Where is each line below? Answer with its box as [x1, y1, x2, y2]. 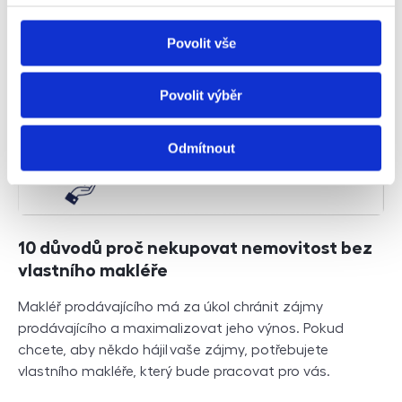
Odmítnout [167, 140, 235, 155]
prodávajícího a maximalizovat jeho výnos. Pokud [18, 320, 344, 336]
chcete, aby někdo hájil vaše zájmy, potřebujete [18, 342, 328, 357]
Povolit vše [166, 35, 236, 50]
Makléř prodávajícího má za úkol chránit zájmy [18, 299, 323, 314]
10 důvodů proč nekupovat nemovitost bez [18, 238, 372, 257]
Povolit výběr [160, 87, 242, 103]
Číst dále [18, 14, 85, 31]
